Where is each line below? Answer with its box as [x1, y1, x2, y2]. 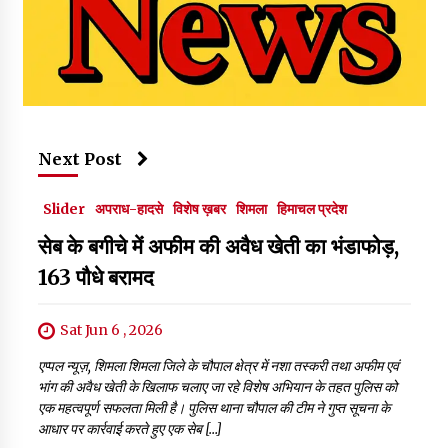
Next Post [37, 149, 122, 170]
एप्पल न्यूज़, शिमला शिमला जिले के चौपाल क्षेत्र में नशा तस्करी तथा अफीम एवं [37, 357, 399, 376]
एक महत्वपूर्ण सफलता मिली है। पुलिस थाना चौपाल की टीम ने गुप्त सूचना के [37, 399, 390, 418]
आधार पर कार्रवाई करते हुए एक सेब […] [37, 420, 222, 439]
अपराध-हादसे [94, 200, 163, 219]
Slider [42, 200, 85, 219]
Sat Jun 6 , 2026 [59, 321, 163, 340]
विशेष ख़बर [172, 200, 226, 219]
